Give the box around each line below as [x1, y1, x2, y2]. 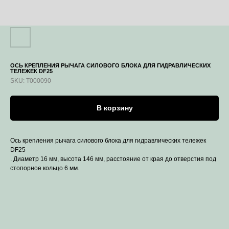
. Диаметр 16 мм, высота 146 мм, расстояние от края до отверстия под [10, 155, 216, 163]
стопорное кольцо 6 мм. [10, 165, 79, 172]
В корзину [96, 104, 133, 112]
